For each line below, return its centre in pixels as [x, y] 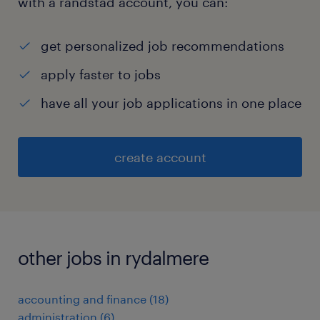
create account [160, 157]
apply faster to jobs [101, 75]
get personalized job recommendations [162, 46]
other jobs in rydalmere [113, 258]
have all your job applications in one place [171, 103]
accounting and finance [82, 299]
